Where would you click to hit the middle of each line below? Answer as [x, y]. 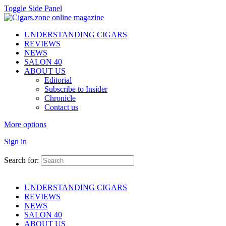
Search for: [21, 160]
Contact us [61, 107]
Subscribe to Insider [76, 89]
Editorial [58, 80]
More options [25, 124]
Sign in [15, 142]
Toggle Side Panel [33, 8]
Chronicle [60, 98]
